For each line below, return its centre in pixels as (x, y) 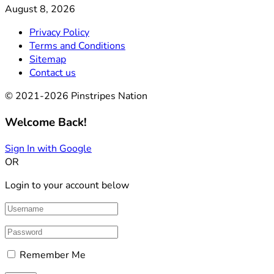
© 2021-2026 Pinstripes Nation (76, 96)
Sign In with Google (48, 148)
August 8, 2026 (40, 9)
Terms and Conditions (77, 46)
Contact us (53, 73)
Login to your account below (67, 185)
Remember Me (53, 255)
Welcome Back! (46, 122)
